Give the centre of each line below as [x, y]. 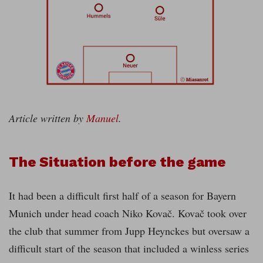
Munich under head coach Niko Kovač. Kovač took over [128, 213]
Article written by [48, 118]
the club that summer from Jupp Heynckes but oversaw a [129, 231]
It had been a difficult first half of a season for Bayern [122, 196]
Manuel [102, 118]
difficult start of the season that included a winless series [129, 249]
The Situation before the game [117, 162]
